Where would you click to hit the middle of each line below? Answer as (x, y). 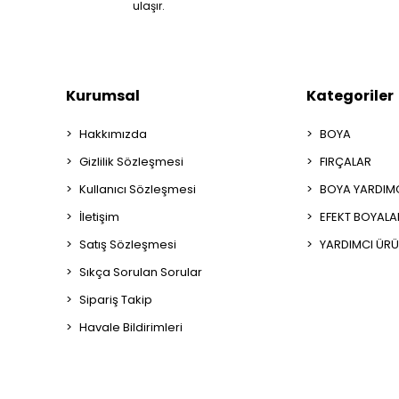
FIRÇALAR (346, 162)
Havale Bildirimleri (131, 328)
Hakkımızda (113, 134)
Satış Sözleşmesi (128, 245)
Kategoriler (350, 96)
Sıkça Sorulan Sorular (141, 273)
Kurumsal (103, 96)
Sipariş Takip (116, 300)
